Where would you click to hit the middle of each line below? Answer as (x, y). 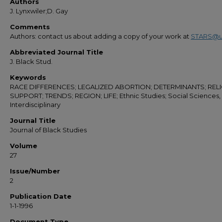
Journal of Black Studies (48, 130)
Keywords (28, 77)
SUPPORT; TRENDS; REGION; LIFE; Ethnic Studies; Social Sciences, (115, 96)
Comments (30, 27)
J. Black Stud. (31, 61)
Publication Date (41, 196)
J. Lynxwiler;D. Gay (39, 11)
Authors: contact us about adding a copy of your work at (100, 36)
